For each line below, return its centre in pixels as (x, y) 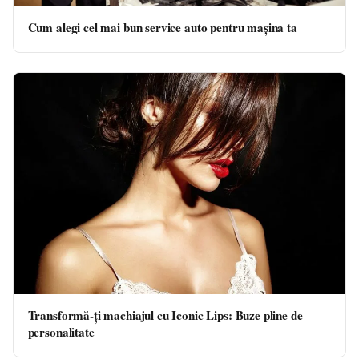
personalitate (61, 331)
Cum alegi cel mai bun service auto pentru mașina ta (162, 27)
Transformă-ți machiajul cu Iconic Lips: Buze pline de (165, 315)
